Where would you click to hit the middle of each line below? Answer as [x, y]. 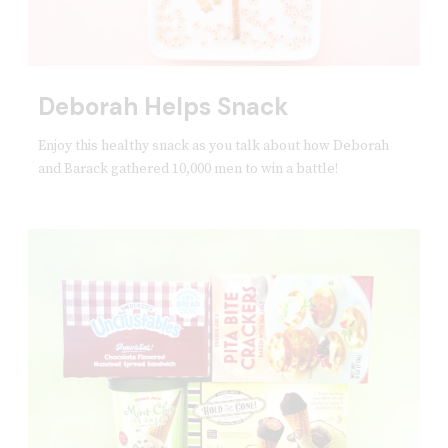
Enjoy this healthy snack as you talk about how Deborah [213, 146]
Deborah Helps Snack [163, 107]
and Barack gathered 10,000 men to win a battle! [187, 169]
